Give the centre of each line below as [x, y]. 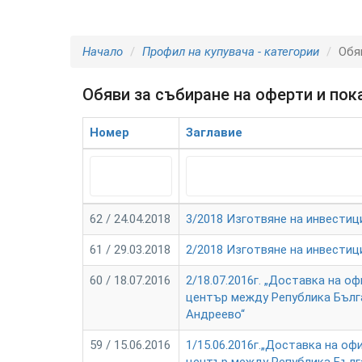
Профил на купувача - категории [231, 52]
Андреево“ [215, 314]
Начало [103, 52]
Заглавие [214, 133]
